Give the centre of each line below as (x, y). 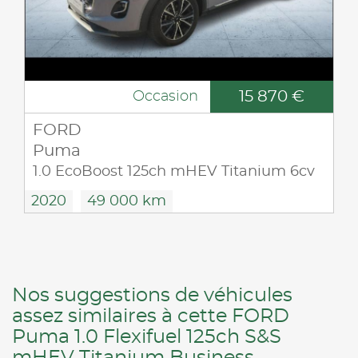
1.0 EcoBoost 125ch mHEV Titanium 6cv (174, 172)
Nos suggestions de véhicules (152, 296)
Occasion (165, 97)
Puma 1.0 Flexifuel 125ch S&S (147, 338)
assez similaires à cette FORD (151, 317)
